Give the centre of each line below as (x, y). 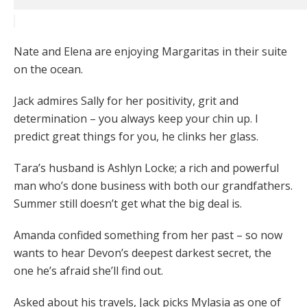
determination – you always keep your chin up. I (136, 119)
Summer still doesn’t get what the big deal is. (128, 204)
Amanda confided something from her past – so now (148, 235)
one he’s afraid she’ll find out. (88, 271)
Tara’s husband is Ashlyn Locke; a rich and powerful (146, 168)
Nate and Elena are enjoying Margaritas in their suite (150, 52)
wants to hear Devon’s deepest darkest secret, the (143, 253)
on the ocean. (48, 70)
